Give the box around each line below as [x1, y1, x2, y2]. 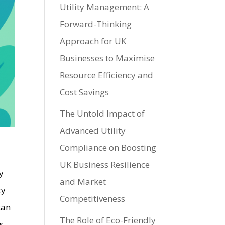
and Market [60, 176, 106, 188]
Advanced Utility [60, 125, 126, 137]
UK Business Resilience [60, 159, 150, 171]
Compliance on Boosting [60, 142, 157, 154]
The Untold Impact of [60, 107, 145, 120]
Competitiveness [60, 193, 126, 205]
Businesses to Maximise [60, 52, 155, 64]
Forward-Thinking [60, 18, 132, 30]
